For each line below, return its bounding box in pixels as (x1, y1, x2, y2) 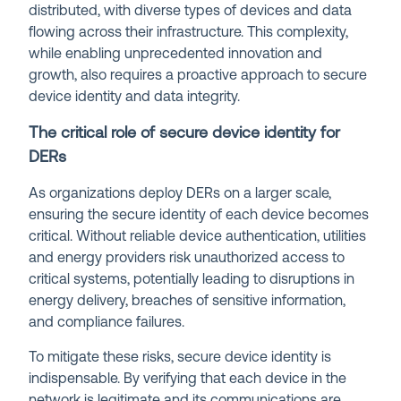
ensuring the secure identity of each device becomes (29, 208, 370, 223)
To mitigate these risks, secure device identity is (29, 350, 332, 365)
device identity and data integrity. (29, 90, 241, 105)
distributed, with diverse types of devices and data (29, 4, 353, 19)
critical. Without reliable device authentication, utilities (29, 229, 367, 244)
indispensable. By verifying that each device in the (29, 371, 347, 387)
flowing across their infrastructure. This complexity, (29, 25, 349, 40)
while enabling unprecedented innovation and (29, 47, 323, 62)
